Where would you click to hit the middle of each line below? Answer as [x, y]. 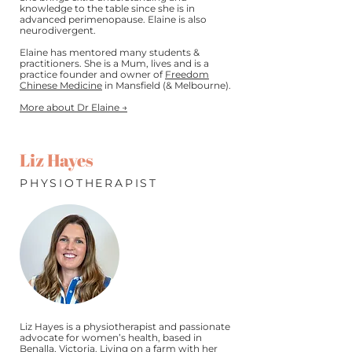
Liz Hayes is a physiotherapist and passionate [125, 326]
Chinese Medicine [61, 85]
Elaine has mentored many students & [110, 52]
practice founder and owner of [92, 74]
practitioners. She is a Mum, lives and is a [114, 63]
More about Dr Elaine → [73, 107]
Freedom [187, 74]
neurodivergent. [59, 30]
